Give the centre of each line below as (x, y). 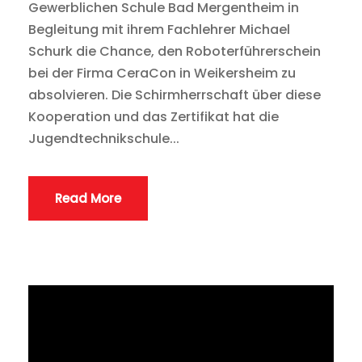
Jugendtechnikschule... (104, 138)
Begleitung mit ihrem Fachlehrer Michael (159, 29)
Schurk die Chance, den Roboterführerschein (175, 51)
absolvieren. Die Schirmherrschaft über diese (175, 95)
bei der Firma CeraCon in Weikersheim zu (162, 73)
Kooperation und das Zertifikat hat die (154, 116)
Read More (88, 198)
